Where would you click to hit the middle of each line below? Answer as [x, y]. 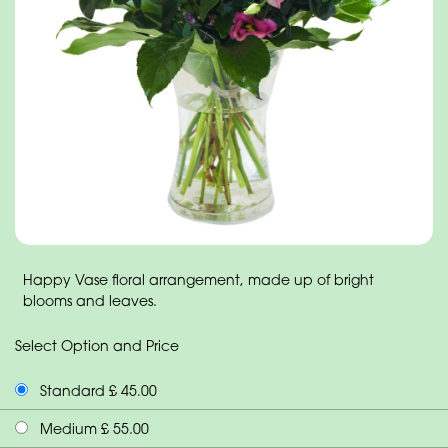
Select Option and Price [97, 346]
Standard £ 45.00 [96, 391]
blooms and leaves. [90, 301]
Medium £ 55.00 [92, 429]
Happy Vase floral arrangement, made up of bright [198, 280]
